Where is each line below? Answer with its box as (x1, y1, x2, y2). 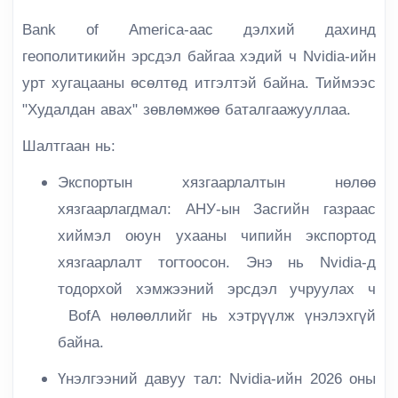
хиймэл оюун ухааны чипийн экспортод (58, 227, 376, 245)
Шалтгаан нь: (22, 137, 115, 155)
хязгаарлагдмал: (58, 200, 171, 219)
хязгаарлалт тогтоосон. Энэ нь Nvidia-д (58, 253, 376, 272)
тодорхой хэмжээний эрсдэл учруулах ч (58, 280, 376, 298)
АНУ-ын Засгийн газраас (171, 200, 376, 219)
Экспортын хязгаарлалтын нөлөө (58, 173, 376, 192)
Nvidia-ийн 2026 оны (221, 370, 377, 388)
